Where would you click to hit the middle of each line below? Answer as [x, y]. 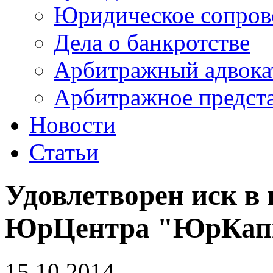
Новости [73, 125]
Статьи [64, 152]
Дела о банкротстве [152, 42]
